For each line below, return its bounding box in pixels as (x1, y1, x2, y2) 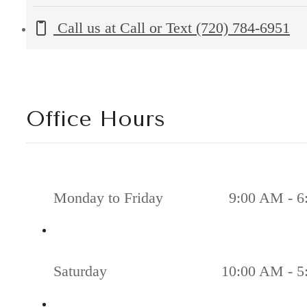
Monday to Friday (53, 188, 163, 206)
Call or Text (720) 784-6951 (120, 19, 290, 37)
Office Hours (26, 106, 165, 132)
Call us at (58, 19, 116, 37)
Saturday (53, 262, 107, 280)
